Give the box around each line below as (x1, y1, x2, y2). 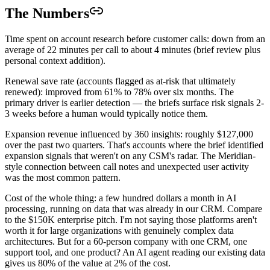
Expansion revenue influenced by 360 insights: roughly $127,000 (5, 129, 253, 140)
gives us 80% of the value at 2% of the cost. (5, 258, 171, 269)
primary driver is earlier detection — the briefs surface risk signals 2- (5, 98, 264, 108)
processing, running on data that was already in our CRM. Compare (5, 204, 262, 215)
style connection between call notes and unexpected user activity (5, 162, 249, 172)
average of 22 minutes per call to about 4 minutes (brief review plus (5, 45, 260, 55)
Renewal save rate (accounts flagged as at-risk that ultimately (5, 76, 236, 87)
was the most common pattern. (5, 172, 121, 183)
